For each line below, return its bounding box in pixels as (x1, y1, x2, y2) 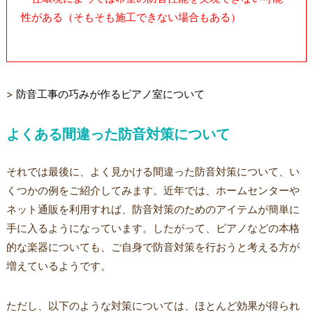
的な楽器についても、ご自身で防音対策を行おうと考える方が (6, 240, 300, 254)
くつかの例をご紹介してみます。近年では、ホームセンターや (6, 184, 300, 198)
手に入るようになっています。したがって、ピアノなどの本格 (6, 221, 300, 235)
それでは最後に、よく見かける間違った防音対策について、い (6, 165, 300, 179)
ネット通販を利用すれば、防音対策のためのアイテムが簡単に (6, 203, 300, 217)
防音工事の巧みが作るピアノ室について (15, 87, 205, 101)
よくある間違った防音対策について (6, 126, 230, 143)
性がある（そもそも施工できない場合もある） (20, 10, 241, 24)
